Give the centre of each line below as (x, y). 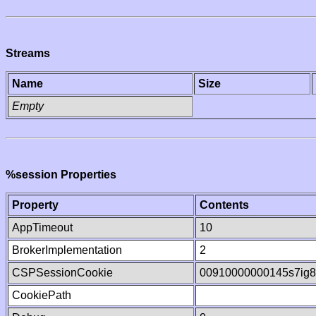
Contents (224, 205)
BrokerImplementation (67, 250)
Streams (28, 53)
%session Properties (61, 175)
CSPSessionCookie (62, 273)
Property (35, 205)
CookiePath (42, 295)
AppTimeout (42, 227)
